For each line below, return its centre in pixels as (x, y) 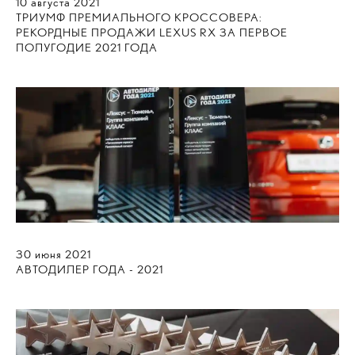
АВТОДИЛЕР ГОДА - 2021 (90, 269)
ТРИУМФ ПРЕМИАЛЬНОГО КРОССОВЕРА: (139, 18)
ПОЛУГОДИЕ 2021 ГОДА (87, 48)
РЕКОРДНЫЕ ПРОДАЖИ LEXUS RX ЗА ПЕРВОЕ (152, 33)
